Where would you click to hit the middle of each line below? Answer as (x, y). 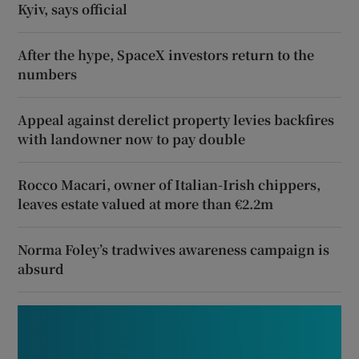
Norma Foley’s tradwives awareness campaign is (174, 250)
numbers (48, 75)
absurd (41, 269)
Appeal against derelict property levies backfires (176, 120)
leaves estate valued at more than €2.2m (146, 204)
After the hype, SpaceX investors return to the (166, 55)
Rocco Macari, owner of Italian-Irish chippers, (169, 185)
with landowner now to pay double (132, 139)
